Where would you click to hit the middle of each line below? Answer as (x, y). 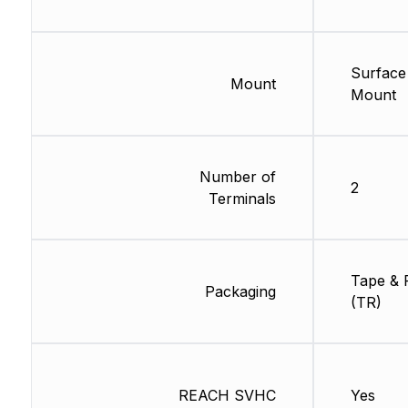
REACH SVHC (227, 396)
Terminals (242, 199)
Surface (378, 73)
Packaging (240, 292)
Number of (237, 177)
